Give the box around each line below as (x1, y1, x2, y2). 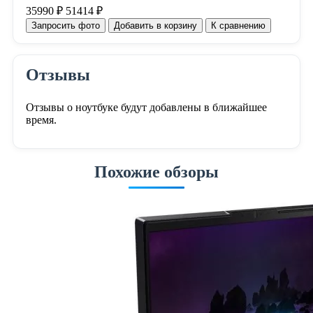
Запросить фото (31, 20, 100, 31)
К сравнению (210, 20, 265, 31)
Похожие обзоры (94, 162, 219, 181)
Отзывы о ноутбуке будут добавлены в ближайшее (25, 101, 267, 113)
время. (25, 113, 57, 126)
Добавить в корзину (113, 20, 197, 31)
